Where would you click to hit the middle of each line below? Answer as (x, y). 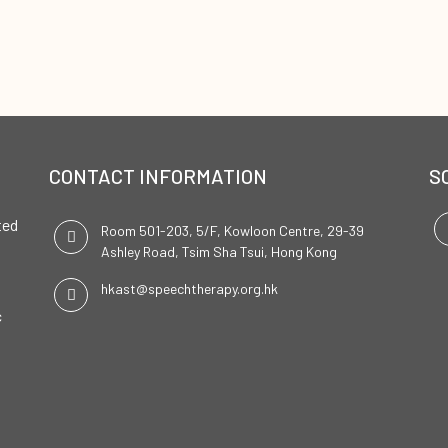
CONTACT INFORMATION (158, 176)
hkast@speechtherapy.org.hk (189, 288)
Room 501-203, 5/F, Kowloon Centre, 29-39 (232, 230)
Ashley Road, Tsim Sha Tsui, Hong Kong (219, 251)
